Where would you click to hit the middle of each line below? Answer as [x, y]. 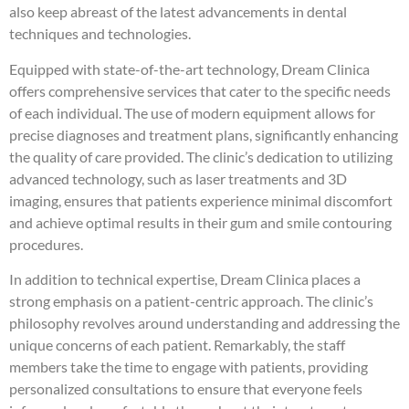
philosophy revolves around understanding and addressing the [204, 322]
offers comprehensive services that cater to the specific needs [200, 90]
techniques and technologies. [100, 34]
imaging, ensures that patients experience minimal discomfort [201, 200]
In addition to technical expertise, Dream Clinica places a [185, 278]
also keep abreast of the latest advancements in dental [178, 12]
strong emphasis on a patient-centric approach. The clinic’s [191, 300]
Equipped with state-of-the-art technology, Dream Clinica [189, 68]
